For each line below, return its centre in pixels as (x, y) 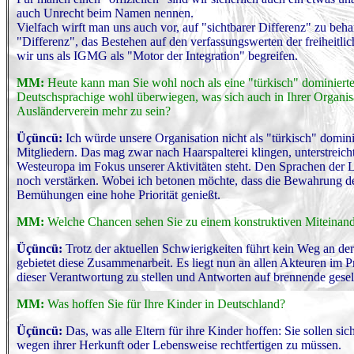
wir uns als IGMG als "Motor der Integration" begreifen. (157, 56)
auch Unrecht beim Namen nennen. (105, 13)
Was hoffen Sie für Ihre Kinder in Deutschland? (166, 304)
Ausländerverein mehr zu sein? (94, 111)
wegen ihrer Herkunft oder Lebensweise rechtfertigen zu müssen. (179, 345)
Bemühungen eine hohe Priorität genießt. (119, 195)
